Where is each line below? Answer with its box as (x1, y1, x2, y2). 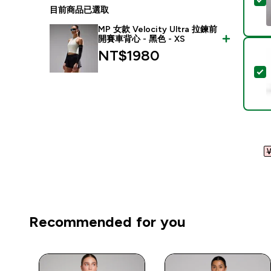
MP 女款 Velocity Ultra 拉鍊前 (98, 24, 218, 34)
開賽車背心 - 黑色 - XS (98, 34, 186, 44)
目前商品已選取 (50, 5, 109, 15)
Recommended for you (29, 214, 186, 230)
